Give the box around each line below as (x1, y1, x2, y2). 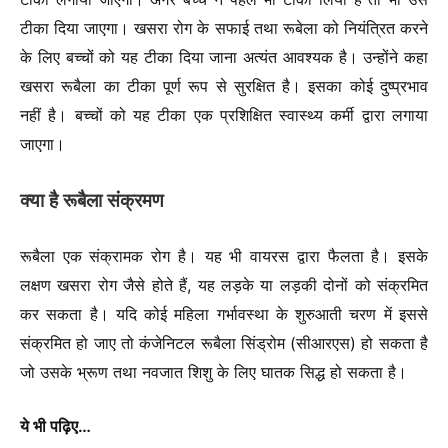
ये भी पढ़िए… (20, 415, 91, 436)
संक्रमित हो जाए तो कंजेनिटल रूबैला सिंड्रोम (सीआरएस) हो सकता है (20, 333, 428, 354)
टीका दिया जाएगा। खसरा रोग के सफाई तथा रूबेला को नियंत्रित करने (20, 18, 428, 39)
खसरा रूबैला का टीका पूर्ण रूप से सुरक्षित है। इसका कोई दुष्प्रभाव (20, 76, 428, 97)
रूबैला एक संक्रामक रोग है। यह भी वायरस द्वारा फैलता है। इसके (20, 246, 428, 267)
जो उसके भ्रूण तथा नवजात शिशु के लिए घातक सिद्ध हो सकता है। (20, 362, 407, 383)
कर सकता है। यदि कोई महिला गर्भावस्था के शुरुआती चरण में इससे (20, 304, 428, 325)
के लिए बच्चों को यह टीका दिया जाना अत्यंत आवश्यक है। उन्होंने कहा (20, 47, 428, 68)
